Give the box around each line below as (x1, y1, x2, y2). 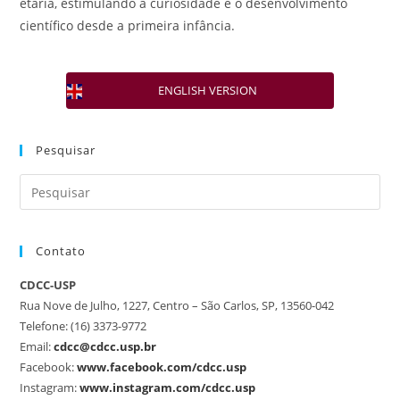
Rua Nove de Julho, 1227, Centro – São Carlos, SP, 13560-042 (20, 297, 335, 314)
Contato (36, 243, 87, 260)
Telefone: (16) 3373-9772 (20, 318, 147, 335)
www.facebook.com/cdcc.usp (77, 359, 247, 376)
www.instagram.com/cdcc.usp (79, 379, 256, 396)
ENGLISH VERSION (157, 82, 257, 99)
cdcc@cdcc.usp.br (54, 338, 157, 355)
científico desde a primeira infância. (20, 17, 236, 35)
